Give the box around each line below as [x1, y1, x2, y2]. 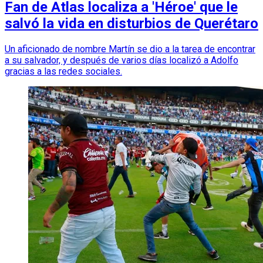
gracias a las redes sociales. [5, 66, 122, 77]
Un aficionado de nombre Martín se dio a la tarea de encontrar [5, 43, 255, 55]
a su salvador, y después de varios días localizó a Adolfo [5, 55, 238, 66]
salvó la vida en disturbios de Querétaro [5, 15, 258, 32]
